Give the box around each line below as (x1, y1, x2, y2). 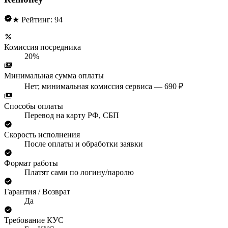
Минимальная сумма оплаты (4, 71, 104, 80)
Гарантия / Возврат (4, 187, 70, 196)
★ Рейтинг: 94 (12, 15, 63, 24)
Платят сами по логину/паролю (24, 168, 134, 177)
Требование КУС (4, 216, 64, 225)
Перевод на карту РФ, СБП (24, 111, 119, 120)
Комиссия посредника (4, 43, 81, 52)
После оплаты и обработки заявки (24, 139, 143, 149)
